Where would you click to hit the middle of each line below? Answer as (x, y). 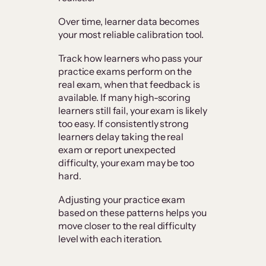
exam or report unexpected (117, 150)
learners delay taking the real (121, 137)
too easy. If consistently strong (123, 124)
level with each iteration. (110, 239)
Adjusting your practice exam (122, 200)
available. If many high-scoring (124, 98)
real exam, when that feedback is (129, 85)
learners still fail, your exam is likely (133, 111)
